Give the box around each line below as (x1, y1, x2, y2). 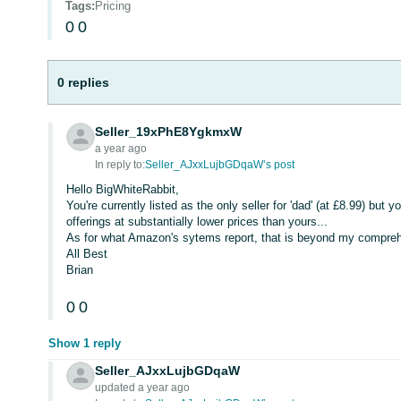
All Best (66, 246, 108, 260)
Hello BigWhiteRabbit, (66, 182, 180, 196)
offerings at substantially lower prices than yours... (66, 214, 328, 228)
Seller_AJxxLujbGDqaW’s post (145, 158, 295, 171)
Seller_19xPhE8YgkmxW (95, 124, 243, 139)
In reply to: (95, 158, 146, 171)
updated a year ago (95, 380, 191, 394)
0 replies (57, 74, 110, 90)
